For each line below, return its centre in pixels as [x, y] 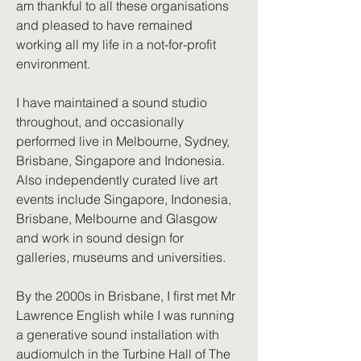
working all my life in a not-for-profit [116, 44]
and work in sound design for [100, 238]
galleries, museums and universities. [121, 257]
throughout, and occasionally [100, 122]
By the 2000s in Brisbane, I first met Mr [126, 296]
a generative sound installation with [118, 334]
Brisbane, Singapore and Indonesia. [120, 160]
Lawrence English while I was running [125, 315]
